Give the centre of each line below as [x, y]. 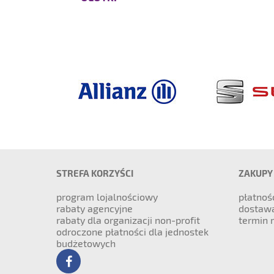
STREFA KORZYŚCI [95, 173]
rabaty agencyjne [94, 208]
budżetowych [86, 243]
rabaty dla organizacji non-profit [128, 220]
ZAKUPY [255, 173]
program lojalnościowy [107, 197]
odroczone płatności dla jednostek [132, 231]
